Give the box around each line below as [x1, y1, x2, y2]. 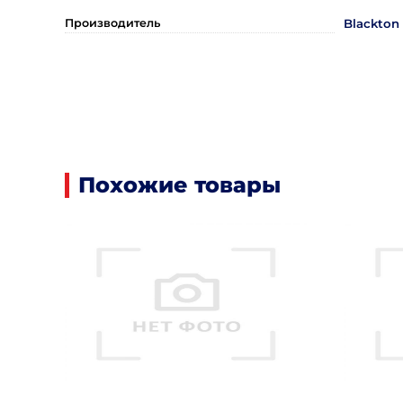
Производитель [65, 16, 160, 30]
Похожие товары [78, 172, 281, 198]
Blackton [344, 16, 399, 31]
